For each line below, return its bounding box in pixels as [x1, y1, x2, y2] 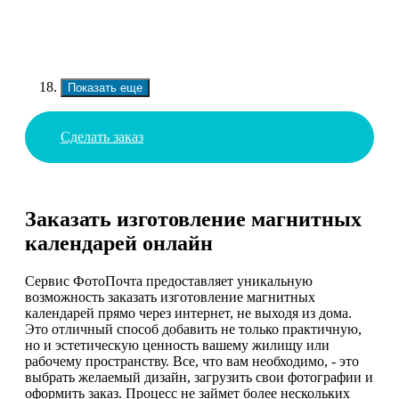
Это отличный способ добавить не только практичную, [25, 322, 362, 338]
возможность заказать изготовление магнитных [25, 289, 315, 305]
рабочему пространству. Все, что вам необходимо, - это [25, 354, 359, 370]
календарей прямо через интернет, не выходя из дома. [25, 305, 352, 322]
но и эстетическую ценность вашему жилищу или [25, 338, 330, 354]
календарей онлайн [25, 232, 213, 256]
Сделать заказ [61, 129, 143, 145]
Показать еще [68, 81, 142, 95]
